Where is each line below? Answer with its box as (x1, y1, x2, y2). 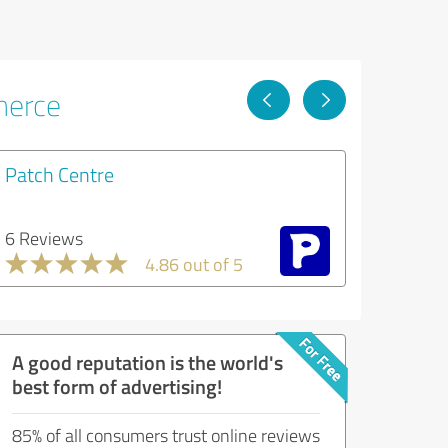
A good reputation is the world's (12, 348, 283, 376)
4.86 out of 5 (145, 252, 243, 276)
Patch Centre (5, 160, 114, 188)
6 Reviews (5, 226, 83, 250)
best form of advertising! (12, 372, 222, 400)
